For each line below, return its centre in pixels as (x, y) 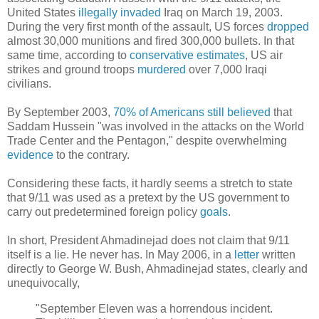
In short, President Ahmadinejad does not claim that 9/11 (148, 240)
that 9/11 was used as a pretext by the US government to (148, 197)
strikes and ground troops (72, 69)
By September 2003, (60, 112)
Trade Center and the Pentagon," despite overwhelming (147, 140)
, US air (264, 55)
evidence (30, 155)
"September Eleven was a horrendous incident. (154, 308)
